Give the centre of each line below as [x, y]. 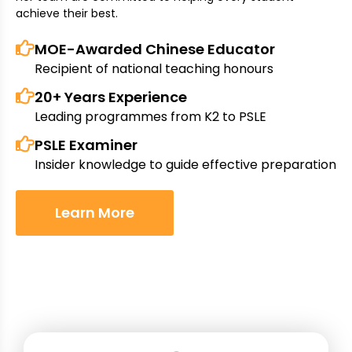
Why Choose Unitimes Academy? [176, 312]
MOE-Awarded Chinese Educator [155, 49]
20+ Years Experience [111, 97]
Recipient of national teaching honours [154, 69]
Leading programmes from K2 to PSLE [150, 117]
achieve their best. [67, 14]
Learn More [95, 213]
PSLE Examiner [86, 145]
